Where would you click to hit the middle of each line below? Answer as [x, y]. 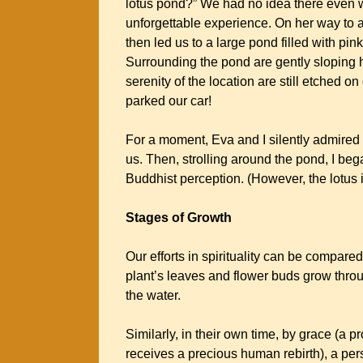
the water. [156, 295]
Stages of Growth [179, 218]
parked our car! [172, 101]
